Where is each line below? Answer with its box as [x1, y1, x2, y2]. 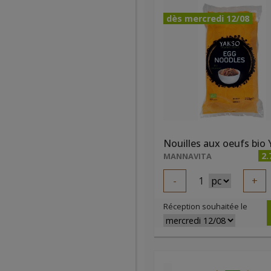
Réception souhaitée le [163, 201, 247, 212]
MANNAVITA [163, 151, 212, 162]
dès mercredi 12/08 [166, 13, 249, 24]
